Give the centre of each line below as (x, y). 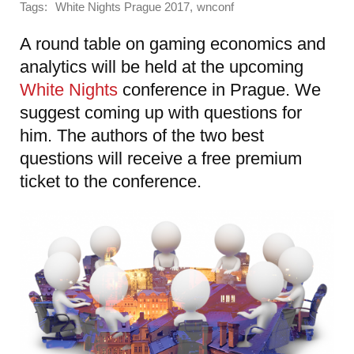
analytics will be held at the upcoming (162, 66)
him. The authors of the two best (142, 135)
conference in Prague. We (219, 89)
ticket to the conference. (111, 181)
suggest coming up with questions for (161, 112)
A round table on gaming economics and (173, 43)
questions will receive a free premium (161, 158)
